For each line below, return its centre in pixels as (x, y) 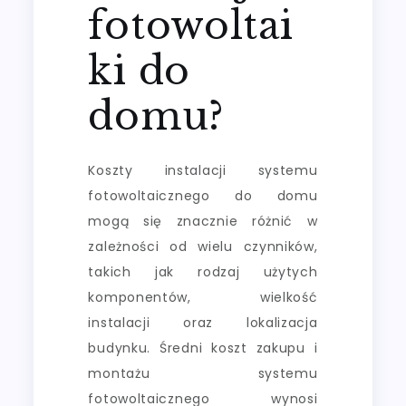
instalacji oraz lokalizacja (203, 322)
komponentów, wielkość (203, 297)
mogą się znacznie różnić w (203, 221)
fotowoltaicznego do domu (203, 195)
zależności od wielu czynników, (203, 246)
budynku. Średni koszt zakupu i (203, 348)
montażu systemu (203, 373)
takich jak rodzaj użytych (203, 271)
